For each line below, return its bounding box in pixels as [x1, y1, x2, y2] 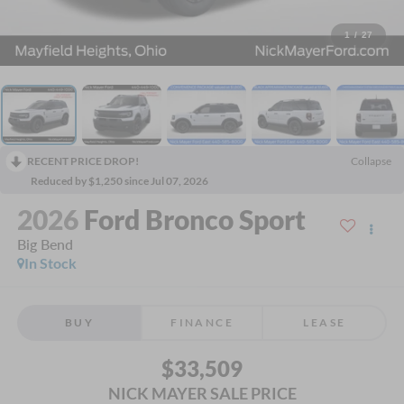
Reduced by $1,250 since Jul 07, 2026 [31, 173, 208, 188]
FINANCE [170, 315, 234, 329]
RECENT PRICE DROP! [27, 153, 139, 168]
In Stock [23, 254, 77, 272]
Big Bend [16, 235, 73, 253]
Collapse [351, 153, 391, 168]
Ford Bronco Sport [83, 203, 306, 236]
